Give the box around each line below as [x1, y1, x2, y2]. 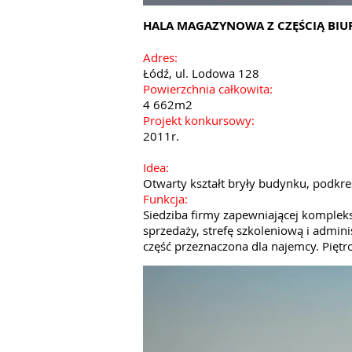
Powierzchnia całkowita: [143, 81, 276, 97]
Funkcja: [143, 191, 188, 207]
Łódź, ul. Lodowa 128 [143, 65, 259, 81]
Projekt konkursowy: [143, 112, 258, 128]
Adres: [143, 49, 181, 65]
